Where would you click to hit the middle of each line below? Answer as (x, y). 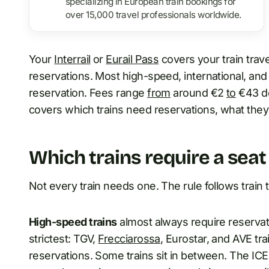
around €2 (198, 93)
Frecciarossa (129, 239)
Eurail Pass (132, 59)
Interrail (72, 59)
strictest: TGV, (64, 239)
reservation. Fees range (88, 93)
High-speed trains (73, 222)
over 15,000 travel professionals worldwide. (153, 15)
